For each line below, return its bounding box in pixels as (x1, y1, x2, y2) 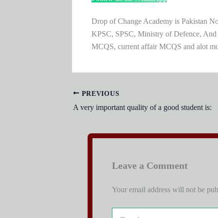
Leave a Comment (111, 160, 188, 171)
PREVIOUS (79, 90, 120, 97)
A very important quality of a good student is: (73, 103, 212, 112)
